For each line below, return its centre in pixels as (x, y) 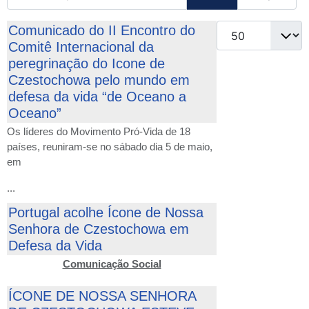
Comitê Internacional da (81, 47)
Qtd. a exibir (248, 29)
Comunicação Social (112, 264)
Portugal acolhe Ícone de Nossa (106, 213)
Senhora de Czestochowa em (99, 229)
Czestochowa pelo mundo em (99, 80)
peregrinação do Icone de (87, 64)
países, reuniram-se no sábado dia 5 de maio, (110, 147)
